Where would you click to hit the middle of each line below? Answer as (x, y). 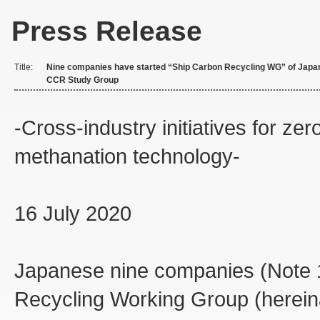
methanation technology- (127, 156)
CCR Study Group (82, 80)
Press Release (107, 31)
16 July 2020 (73, 214)
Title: (24, 67)
